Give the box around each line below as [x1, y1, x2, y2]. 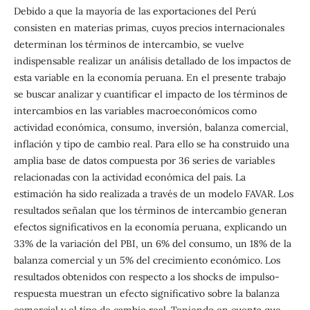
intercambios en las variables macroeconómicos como [13, 104, 257, 117]
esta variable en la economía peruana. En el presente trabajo [13, 71, 286, 84]
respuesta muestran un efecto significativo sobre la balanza [13, 286, 280, 300]
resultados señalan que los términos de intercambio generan [13, 203, 287, 217]
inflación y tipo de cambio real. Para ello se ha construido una [13, 137, 289, 150]
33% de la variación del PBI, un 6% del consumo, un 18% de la [13, 237, 291, 250]
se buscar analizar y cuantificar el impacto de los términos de [13, 87, 288, 100]
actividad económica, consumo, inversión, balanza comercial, [13, 120, 289, 134]
